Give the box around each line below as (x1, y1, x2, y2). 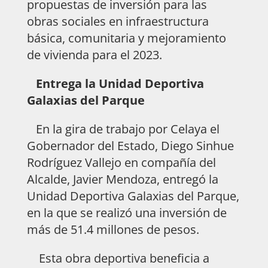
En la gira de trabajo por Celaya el (26, 120, 220, 137)
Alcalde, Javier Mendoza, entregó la (26, 170, 218, 187)
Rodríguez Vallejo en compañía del (26, 154, 216, 170)
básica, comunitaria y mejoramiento (26, 29, 226, 46)
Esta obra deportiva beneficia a (26, 249, 209, 266)
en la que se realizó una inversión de (26, 204, 227, 221)
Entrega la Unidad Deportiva (35, 75, 204, 92)
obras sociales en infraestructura (26, 13, 209, 29)
